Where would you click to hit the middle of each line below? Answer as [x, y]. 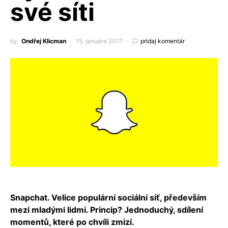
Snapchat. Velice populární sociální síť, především [108, 198]
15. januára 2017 [99, 41]
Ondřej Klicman [44, 41]
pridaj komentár [163, 41]
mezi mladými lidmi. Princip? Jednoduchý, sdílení [107, 210]
